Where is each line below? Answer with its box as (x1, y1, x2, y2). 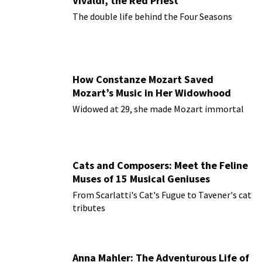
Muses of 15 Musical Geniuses (73, 172, 210, 186)
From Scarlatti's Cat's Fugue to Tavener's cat (73, 189, 251, 201)
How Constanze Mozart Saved (73, 73, 213, 87)
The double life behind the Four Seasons (73, 11, 232, 23)
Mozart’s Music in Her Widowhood (73, 86, 231, 100)
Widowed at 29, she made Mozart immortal (73, 103, 244, 115)
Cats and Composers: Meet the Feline (73, 158, 248, 173)
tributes (73, 202, 105, 214)
